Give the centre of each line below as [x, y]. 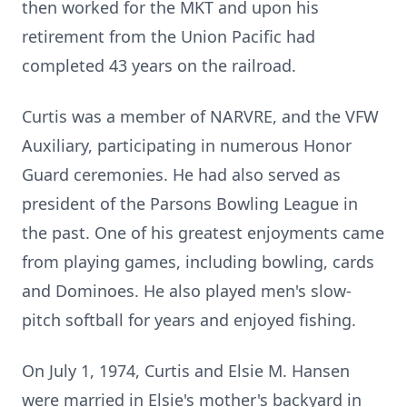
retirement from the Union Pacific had [169, 36]
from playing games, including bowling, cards [198, 262]
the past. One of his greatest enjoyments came [203, 233]
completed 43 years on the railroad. [159, 65]
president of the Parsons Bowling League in [190, 203]
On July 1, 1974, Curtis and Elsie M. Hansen [186, 371]
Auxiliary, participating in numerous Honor [187, 145]
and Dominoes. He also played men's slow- [187, 291]
